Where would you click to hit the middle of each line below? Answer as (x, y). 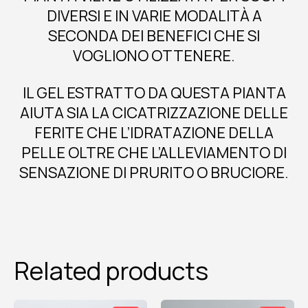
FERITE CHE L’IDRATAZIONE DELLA (154, 133)
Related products (111, 271)
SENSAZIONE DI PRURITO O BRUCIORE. (154, 173)
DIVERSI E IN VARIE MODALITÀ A (154, 16)
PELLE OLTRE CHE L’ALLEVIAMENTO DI (154, 153)
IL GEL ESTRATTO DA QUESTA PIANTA (154, 93)
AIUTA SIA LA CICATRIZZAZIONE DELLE (154, 113)
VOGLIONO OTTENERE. (154, 56)
